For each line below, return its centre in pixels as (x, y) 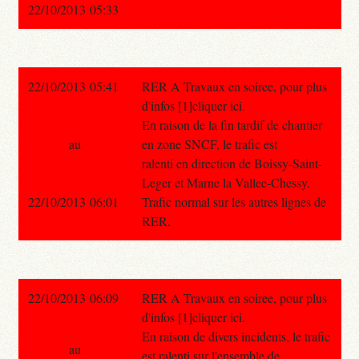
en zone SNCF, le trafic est (209, 143)
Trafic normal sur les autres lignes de (234, 201)
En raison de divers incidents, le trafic (236, 336)
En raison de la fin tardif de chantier (232, 124)
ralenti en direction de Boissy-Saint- (232, 163)
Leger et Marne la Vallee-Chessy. (226, 182)
